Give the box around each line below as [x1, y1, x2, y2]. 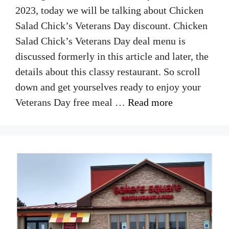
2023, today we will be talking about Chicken [15, 5, 203, 16]
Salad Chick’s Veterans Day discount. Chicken [15, 20, 208, 31]
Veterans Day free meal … [15, 97, 128, 108]
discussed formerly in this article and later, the [15, 51, 209, 62]
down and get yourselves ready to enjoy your [15, 81, 201, 93]
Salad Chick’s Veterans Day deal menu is [15, 35, 186, 47]
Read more [128, 97, 173, 108]
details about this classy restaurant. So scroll [15, 66, 200, 77]
